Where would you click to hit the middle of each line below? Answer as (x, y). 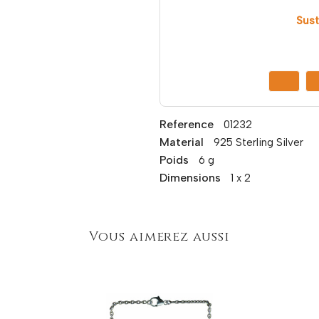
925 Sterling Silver (258, 142)
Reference (187, 124)
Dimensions (190, 177)
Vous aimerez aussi (159, 236)
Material (182, 142)
